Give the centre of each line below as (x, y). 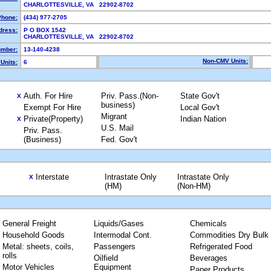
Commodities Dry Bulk (229, 235)
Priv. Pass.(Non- (130, 96)
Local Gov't (200, 107)
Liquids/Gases (119, 224)
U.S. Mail (117, 128)
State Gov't (200, 96)
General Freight (29, 224)
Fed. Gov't (119, 139)
